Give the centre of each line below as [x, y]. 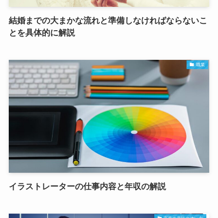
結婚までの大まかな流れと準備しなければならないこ [108, 21]
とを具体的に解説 [42, 33]
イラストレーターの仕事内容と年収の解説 [87, 187]
